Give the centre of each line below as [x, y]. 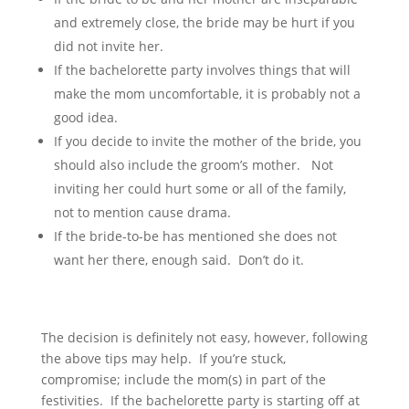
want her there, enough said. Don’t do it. [178, 260]
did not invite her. [108, 46]
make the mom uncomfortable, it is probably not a [207, 94]
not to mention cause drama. [142, 212]
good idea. [85, 117]
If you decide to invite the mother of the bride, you [207, 141]
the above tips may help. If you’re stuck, [163, 358]
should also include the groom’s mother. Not [193, 165]
